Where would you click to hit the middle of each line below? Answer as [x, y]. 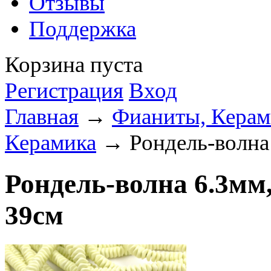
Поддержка [83, 29]
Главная [42, 116]
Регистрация [64, 90]
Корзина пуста [74, 64]
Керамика [51, 142]
